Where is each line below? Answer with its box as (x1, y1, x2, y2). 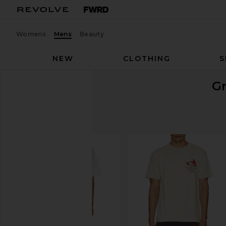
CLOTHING (123, 54, 171, 63)
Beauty (80, 30, 104, 38)
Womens (16, 30, 46, 38)
